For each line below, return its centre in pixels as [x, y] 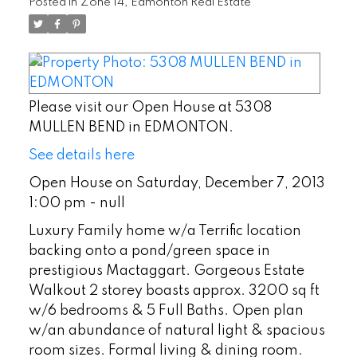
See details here [81, 155]
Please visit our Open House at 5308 [150, 107]
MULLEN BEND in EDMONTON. [131, 127]
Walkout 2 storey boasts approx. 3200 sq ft [174, 290]
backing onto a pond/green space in [149, 251]
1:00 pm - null [76, 203]
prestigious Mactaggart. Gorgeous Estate [166, 271]
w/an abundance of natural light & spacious [177, 330]
